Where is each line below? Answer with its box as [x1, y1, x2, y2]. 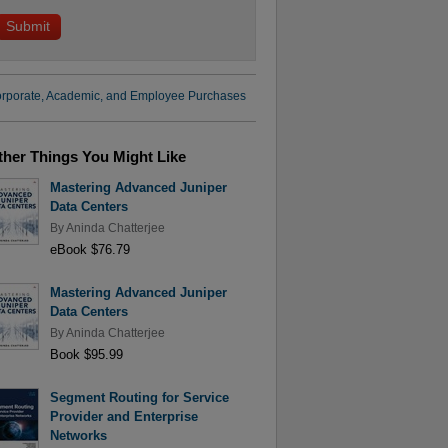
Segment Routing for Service [49, 390, 229, 406]
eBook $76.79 [49, 241, 130, 257]
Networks [49, 428, 107, 444]
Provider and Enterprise [49, 409, 198, 425]
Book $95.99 [49, 346, 123, 362]
